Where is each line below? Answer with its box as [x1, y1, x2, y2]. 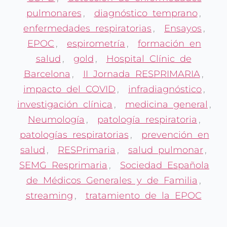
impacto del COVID [23, 84, 116, 95]
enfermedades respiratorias [23, 23, 152, 34]
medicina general [125, 99, 208, 110]
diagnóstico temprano [94, 8, 198, 19]
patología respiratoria [97, 114, 197, 126]
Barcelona [23, 68, 70, 80]
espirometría [67, 38, 125, 50]
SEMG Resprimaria [19, 160, 107, 171]
